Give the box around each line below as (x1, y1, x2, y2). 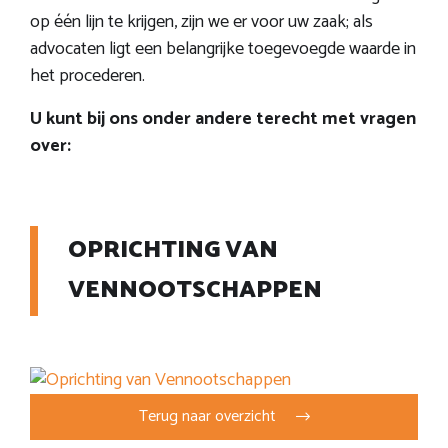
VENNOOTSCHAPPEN (68, 270, 322, 310)
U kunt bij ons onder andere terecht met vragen (30, 103, 416, 134)
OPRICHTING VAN (68, 230, 278, 270)
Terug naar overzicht (138, 402, 276, 430)
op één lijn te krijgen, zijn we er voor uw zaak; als (30, 6, 373, 37)
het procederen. (30, 60, 145, 91)
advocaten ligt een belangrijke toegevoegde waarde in (30, 33, 416, 64)
